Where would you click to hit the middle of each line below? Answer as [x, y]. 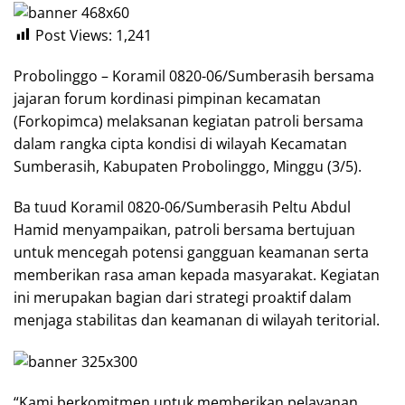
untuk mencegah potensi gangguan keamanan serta [191, 252]
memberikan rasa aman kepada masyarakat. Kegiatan [197, 274]
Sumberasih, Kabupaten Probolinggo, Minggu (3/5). [188, 166]
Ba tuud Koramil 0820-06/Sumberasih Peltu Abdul [182, 207]
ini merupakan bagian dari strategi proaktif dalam [183, 297]
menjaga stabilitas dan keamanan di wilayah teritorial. [197, 320]
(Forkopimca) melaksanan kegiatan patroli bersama [188, 121]
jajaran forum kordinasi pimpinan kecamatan [167, 98]
